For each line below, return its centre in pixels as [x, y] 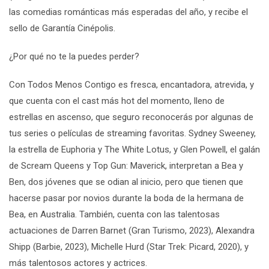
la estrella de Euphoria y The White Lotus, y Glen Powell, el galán [134, 149]
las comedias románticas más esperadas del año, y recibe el [128, 12]
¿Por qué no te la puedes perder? [74, 56]
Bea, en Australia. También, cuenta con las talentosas [114, 214]
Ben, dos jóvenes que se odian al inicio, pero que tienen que [126, 182]
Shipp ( [23, 246]
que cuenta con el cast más [64, 101]
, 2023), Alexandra [220, 230]
